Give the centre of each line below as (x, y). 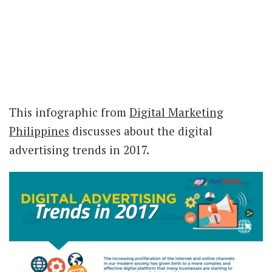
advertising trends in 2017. (79, 150)
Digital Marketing (176, 112)
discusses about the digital (141, 131)
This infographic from (69, 112)
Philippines (39, 131)
